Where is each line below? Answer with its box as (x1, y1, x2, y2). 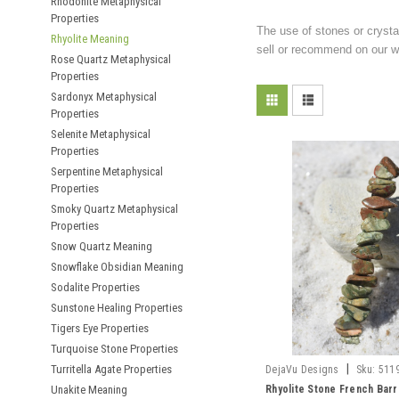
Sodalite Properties (51, 281, 140, 294)
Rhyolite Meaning (51, 32, 129, 45)
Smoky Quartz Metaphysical (51, 202, 178, 216)
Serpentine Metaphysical (51, 165, 163, 178)
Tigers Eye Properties (51, 322, 149, 335)
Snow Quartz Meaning (51, 240, 152, 253)
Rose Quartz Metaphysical (51, 53, 171, 66)
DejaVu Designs (265, 363, 339, 376)
